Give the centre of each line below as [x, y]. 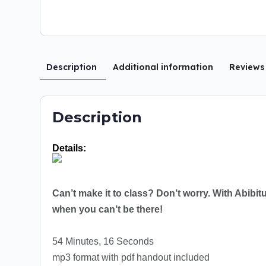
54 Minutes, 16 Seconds [103, 242]
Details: [69, 148]
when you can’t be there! [107, 210]
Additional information [163, 67]
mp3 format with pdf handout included [131, 258]
